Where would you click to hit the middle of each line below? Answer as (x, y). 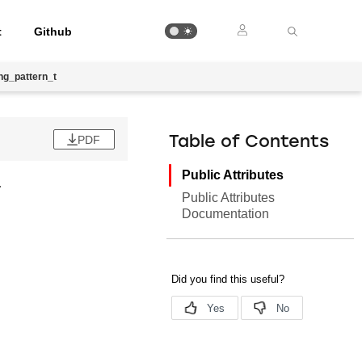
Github (53, 31)
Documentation (226, 214)
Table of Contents (249, 143)
